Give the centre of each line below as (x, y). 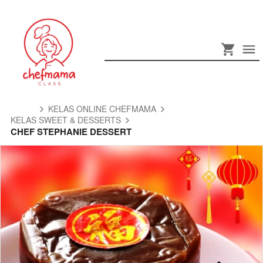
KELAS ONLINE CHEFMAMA (102, 109)
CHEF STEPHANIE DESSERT (71, 131)
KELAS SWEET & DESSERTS (66, 120)
